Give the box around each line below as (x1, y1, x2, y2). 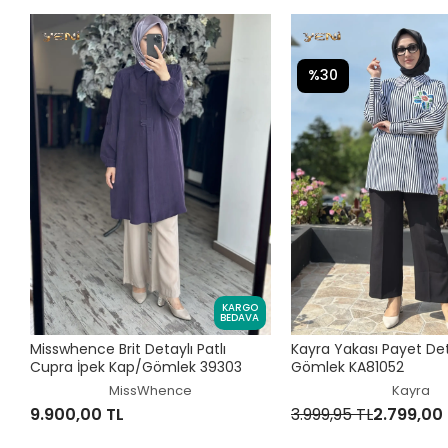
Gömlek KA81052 (290, 356, 404, 377)
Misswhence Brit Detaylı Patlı (30, 338, 227, 359)
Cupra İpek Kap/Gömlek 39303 (30, 356, 243, 377)
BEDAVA (220, 309, 260, 325)
